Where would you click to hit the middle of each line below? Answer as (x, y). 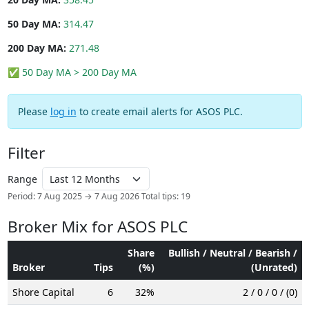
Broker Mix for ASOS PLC (97, 226)
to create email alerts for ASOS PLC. (159, 112)
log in (63, 112)
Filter (26, 153)
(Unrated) (274, 267)
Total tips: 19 (166, 196)
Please (34, 112)
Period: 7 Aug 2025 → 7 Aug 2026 (73, 196)
